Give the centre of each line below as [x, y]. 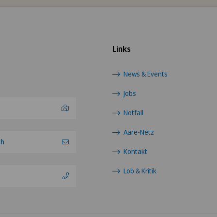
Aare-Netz [139, 132]
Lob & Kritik [140, 170]
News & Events [146, 74]
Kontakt [136, 151]
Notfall [134, 112]
